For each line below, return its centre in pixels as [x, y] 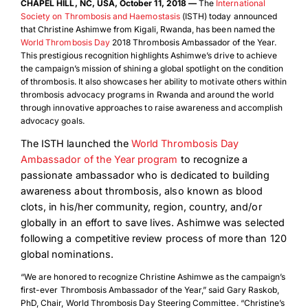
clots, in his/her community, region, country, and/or [141, 207]
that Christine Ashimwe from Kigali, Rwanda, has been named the [148, 29]
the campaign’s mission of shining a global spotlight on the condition [152, 68]
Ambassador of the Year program [99, 159]
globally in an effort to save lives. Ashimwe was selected [152, 222]
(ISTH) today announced [228, 16]
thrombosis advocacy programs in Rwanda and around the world [147, 95]
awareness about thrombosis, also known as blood [142, 191]
